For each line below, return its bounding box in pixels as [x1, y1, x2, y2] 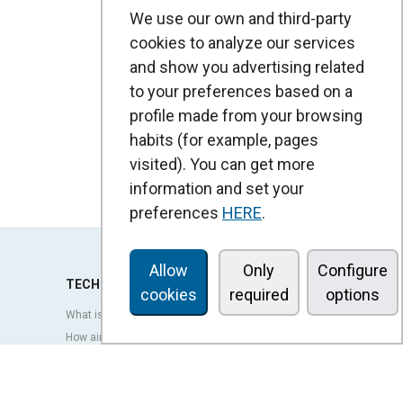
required [228, 285, 289, 304]
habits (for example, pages [130, 130, 318, 149]
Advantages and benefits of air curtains [66, 354, 262, 366]
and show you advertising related [130, 58, 364, 76]
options [326, 285, 381, 304]
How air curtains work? [66, 331, 177, 344]
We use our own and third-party [130, 9, 352, 28]
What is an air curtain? [66, 309, 176, 321]
